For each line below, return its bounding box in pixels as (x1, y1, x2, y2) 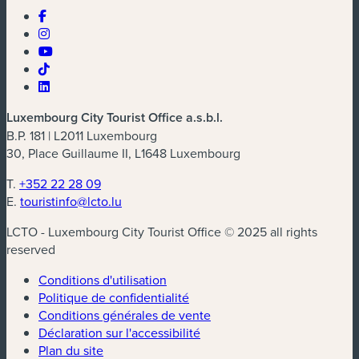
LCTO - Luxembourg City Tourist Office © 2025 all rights (6, 223, 317, 241)
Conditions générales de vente (38, 306, 211, 325)
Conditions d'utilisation (38, 271, 167, 289)
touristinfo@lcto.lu (20, 192, 122, 211)
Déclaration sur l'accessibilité (38, 324, 200, 342)
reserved (6, 240, 55, 259)
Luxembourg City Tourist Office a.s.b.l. (6, 108, 223, 127)
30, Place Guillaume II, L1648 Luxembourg (6, 144, 240, 163)
